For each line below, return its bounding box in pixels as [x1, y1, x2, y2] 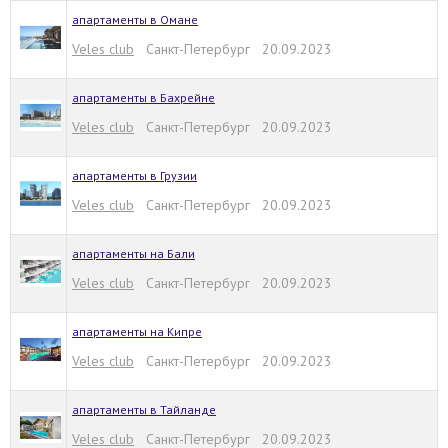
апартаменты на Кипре [72, 324, 202, 339]
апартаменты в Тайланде [72, 402, 216, 417]
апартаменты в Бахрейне [72, 90, 215, 105]
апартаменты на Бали [72, 246, 195, 261]
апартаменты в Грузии [72, 168, 197, 183]
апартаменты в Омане [72, 12, 198, 27]
